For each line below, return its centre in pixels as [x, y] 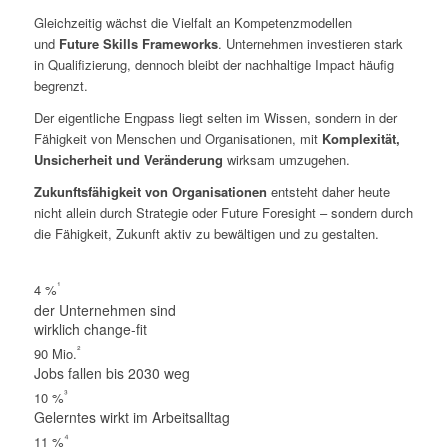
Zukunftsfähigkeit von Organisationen [150, 192]
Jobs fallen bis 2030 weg [111, 372]
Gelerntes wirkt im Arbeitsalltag [131, 417]
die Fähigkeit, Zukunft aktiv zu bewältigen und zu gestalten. [206, 234]
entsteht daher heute [328, 192]
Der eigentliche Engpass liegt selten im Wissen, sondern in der [215, 118]
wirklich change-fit [90, 328]
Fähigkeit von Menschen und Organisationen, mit [177, 139]
